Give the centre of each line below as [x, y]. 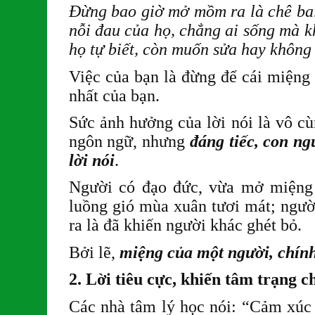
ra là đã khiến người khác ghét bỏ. [185, 225]
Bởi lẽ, [94, 252]
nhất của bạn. [114, 95]
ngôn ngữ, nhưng [129, 141]
